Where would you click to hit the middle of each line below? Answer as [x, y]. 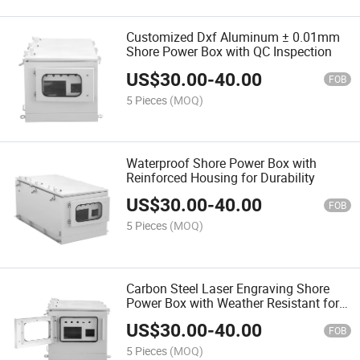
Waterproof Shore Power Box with [222, 163]
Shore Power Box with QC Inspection [229, 52]
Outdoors [153, 317]
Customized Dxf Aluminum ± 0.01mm [233, 37]
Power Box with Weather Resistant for [233, 303]
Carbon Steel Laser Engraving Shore [228, 288]
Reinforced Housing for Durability [221, 177]
